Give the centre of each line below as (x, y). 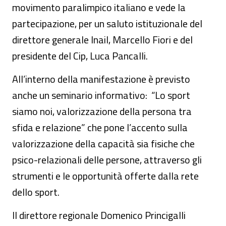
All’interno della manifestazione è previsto (101, 79)
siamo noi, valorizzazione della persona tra (102, 111)
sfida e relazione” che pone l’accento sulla (100, 127)
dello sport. (36, 192)
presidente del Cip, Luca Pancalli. (80, 56)
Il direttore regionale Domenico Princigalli (99, 215)
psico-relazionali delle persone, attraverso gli (107, 160)
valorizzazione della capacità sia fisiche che (103, 144)
